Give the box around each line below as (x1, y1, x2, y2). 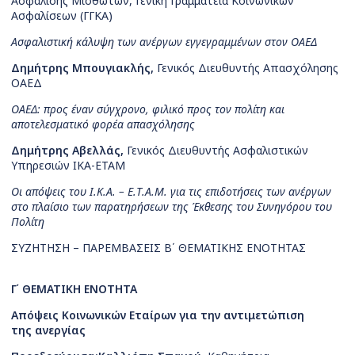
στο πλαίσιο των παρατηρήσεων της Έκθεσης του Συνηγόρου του (11, 199, 332, 215)
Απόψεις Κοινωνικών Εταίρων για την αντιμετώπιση (11, 307, 304, 323)
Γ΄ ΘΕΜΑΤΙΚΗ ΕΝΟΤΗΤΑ (11, 281, 137, 297)
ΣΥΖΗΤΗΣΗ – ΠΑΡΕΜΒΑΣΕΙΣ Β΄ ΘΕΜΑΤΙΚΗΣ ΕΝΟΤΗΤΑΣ (11, 240, 306, 256)
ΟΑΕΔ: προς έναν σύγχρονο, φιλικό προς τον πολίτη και (11, 101, 284, 117)
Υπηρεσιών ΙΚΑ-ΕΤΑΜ (11, 158, 125, 174)
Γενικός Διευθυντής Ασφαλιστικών (124, 143, 308, 158)
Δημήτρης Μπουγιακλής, (11, 60, 154, 76)
